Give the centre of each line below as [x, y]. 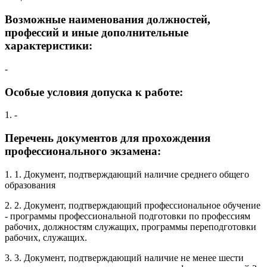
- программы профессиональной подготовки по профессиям [128, 216]
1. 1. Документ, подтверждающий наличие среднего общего [127, 174]
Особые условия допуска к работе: [94, 92]
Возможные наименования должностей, [108, 20]
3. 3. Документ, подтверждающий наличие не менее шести [124, 257]
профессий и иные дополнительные [97, 33]
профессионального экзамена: [83, 151]
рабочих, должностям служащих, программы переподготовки [131, 226]
